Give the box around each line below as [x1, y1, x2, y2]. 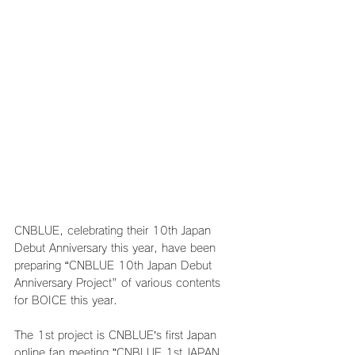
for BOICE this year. [14, 294, 117, 306]
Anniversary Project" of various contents [14, 277, 224, 288]
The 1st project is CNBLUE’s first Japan [14, 329, 220, 341]
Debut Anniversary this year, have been [14, 242, 219, 254]
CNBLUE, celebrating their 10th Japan [14, 224, 215, 236]
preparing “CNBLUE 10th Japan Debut [14, 259, 216, 271]
